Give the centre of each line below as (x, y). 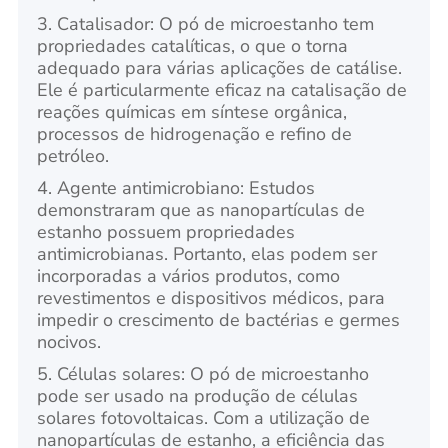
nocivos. (69, 341)
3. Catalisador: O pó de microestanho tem (206, 23)
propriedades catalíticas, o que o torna (193, 45)
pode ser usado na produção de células (198, 395)
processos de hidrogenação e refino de (195, 133)
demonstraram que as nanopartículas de (201, 209)
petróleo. (73, 155)
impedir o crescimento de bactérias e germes (219, 319)
